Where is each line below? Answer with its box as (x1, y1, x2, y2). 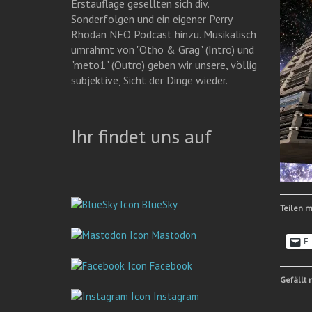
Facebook (147, 259, 192, 272)
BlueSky (139, 198, 178, 211)
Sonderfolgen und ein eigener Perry (71, 12, 232, 26)
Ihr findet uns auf (71, 123, 212, 149)
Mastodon (149, 228, 196, 242)
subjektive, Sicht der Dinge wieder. (71, 73, 228, 87)
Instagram (150, 290, 199, 303)
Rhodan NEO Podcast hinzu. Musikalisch (71, 27, 256, 41)
